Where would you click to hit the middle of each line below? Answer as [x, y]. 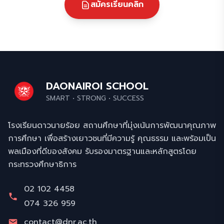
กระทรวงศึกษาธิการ [42, 165]
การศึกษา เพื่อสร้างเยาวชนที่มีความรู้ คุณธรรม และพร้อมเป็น [112, 139]
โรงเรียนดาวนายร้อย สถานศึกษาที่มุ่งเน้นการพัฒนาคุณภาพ [112, 126]
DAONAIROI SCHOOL [97, 86]
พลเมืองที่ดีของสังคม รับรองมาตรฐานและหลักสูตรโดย [102, 152]
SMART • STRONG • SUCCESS [95, 98]
